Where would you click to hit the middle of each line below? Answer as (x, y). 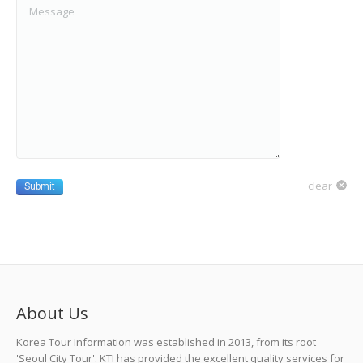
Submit (40, 186)
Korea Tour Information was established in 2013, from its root (166, 342)
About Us (52, 313)
